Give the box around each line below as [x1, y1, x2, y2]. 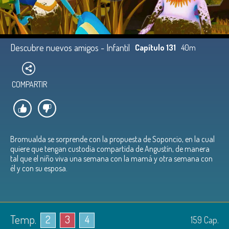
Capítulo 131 [135, 42, 176, 53]
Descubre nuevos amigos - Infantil [10, 42, 130, 53]
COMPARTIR [12, 79, 47, 89]
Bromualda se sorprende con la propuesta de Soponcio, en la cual [10, 134, 215, 144]
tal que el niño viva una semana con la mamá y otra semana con [10, 153, 213, 164]
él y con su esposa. [10, 163, 67, 173]
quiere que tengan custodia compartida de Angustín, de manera [10, 144, 210, 154]
